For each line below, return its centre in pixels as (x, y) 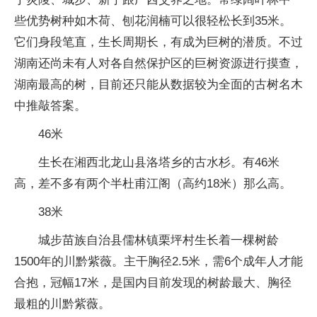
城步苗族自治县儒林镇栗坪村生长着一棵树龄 (158, 240)
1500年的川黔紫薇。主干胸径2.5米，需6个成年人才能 (158, 261)
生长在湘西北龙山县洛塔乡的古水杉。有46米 (159, 162)
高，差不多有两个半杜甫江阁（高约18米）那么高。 (153, 184)
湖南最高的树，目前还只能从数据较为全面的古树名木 (158, 85)
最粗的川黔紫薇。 (62, 304)
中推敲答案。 (50, 106)
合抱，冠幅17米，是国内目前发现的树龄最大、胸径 (153, 283)
